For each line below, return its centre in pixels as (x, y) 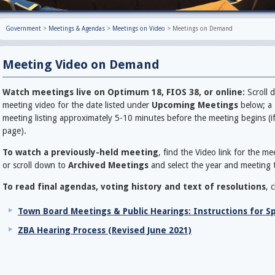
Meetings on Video (139, 29)
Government (23, 29)
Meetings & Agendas (77, 29)
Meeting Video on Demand (81, 65)
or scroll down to (35, 165)
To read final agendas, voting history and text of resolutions (134, 187)
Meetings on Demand (203, 29)
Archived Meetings (108, 165)
